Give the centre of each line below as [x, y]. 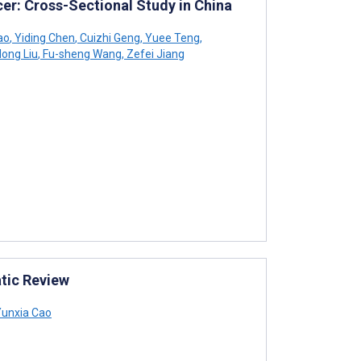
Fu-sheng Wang [81, 54]
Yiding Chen [44, 37]
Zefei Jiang [154, 54]
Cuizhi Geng [109, 37]
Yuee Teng [171, 37]
